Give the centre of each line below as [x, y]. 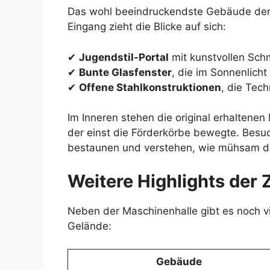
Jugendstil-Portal [124, 57]
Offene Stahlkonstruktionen [150, 87]
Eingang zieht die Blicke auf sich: [147, 27]
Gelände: [89, 226]
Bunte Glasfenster [125, 72]
